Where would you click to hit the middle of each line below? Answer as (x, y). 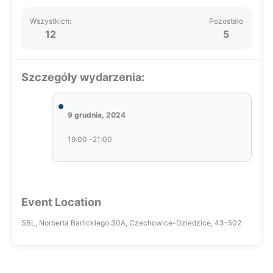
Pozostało (226, 21)
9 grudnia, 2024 (97, 115)
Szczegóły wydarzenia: (83, 77)
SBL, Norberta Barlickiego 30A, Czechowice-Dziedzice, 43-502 (131, 223)
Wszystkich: (51, 21)
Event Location (61, 202)
